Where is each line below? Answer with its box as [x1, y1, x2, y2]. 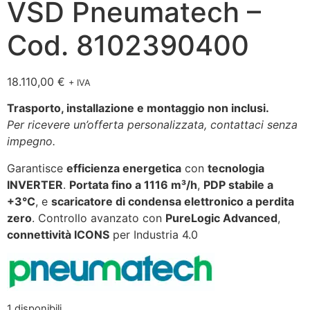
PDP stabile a [203, 177, 273, 192]
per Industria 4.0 [109, 227, 198, 241]
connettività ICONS [7, 227, 109, 241]
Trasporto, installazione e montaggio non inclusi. [7, 101, 269, 116]
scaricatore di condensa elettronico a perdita [51, 194, 294, 208]
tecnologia [208, 161, 264, 175]
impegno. [7, 134, 55, 149]
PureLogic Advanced [165, 210, 277, 225]
